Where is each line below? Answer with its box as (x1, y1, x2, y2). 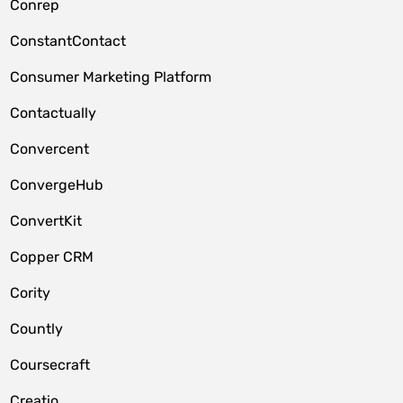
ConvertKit (10, 212, 83, 229)
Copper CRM (10, 248, 94, 265)
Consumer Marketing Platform (10, 68, 212, 85)
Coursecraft (10, 356, 91, 373)
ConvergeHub (10, 176, 104, 193)
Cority (10, 284, 51, 301)
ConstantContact (10, 32, 127, 49)
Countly (10, 320, 64, 337)
